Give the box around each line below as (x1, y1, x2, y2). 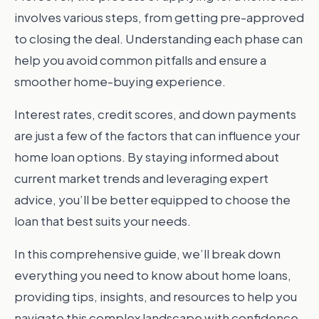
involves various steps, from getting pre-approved (14, 9, 304, 25)
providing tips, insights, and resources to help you (14, 288, 297, 304)
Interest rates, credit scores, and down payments (14, 106, 296, 122)
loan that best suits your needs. (14, 213, 191, 229)
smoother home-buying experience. (14, 73, 226, 89)
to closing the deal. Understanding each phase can (14, 31, 303, 46)
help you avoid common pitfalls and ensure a (14, 52, 266, 68)
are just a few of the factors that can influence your (14, 127, 300, 143)
